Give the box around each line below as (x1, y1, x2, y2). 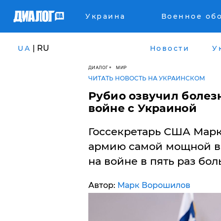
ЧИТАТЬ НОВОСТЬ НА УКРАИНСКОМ (88, 74, 205, 82)
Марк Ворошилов (117, 181, 190, 190)
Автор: (88, 181, 117, 190)
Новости (149, 43, 189, 53)
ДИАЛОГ (88, 64, 109, 70)
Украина (85, 12, 126, 21)
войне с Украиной (88, 102, 197, 115)
